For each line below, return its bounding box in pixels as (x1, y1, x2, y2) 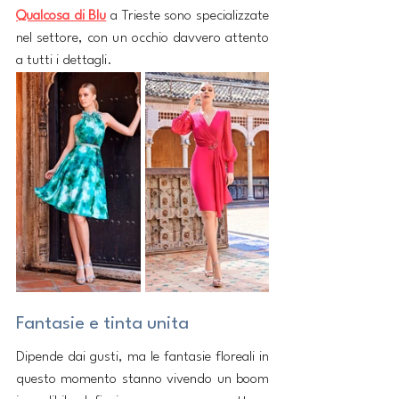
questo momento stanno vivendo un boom (16, 372, 269, 387)
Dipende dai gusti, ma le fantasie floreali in (16, 350, 269, 365)
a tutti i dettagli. (16, 53, 112, 69)
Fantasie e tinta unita (16, 315, 189, 334)
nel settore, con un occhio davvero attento (16, 31, 269, 46)
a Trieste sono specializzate (106, 9, 270, 24)
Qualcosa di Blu (16, 9, 107, 24)
